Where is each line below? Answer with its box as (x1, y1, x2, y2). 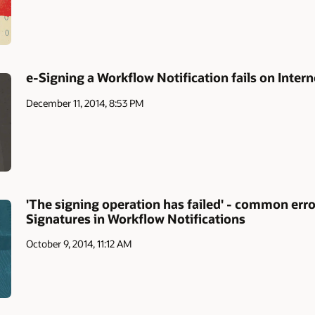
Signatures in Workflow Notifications (26, 210, 246, 227)
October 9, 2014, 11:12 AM (26, 237, 133, 251)
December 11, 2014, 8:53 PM (26, 96, 145, 110)
